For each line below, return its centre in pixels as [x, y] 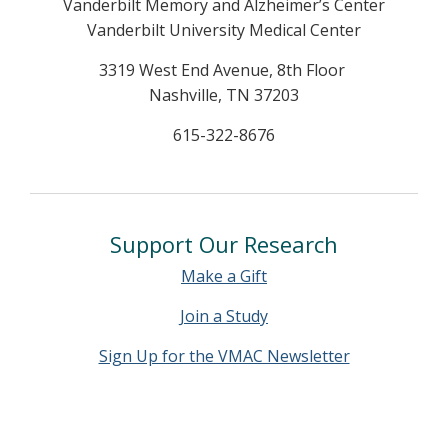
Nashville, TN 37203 [224, 94]
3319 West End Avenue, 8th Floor [224, 69]
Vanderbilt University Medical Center [224, 29]
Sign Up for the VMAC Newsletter [224, 355]
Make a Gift [224, 275]
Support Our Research [224, 243]
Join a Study [224, 315]
